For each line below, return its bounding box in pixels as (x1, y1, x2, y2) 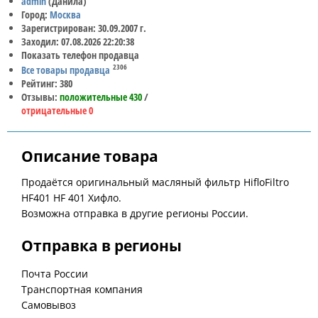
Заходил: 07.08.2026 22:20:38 (21, 35, 134, 49)
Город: (21, 8, 50, 22)
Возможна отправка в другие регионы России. (21, 206, 248, 220)
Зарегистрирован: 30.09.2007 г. (21, 21, 146, 35)
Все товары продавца (21, 62, 110, 77)
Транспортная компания (21, 282, 143, 296)
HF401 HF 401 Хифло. (21, 190, 121, 204)
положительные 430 (60, 89, 142, 104)
